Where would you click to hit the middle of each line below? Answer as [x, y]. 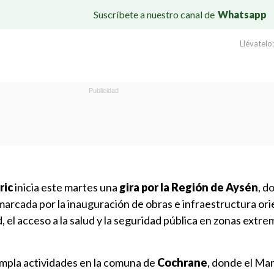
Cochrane [182, 262]
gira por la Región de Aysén [189, 187]
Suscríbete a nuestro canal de [154, 14]
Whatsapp [242, 14]
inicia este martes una [66, 187]
